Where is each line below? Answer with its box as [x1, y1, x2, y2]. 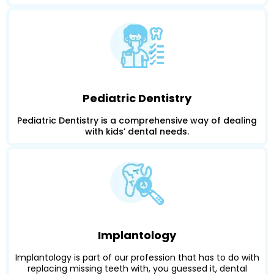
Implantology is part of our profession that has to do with [15, 251, 259, 264]
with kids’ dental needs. [85, 125, 189, 138]
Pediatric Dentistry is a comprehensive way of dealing [17, 114, 257, 127]
